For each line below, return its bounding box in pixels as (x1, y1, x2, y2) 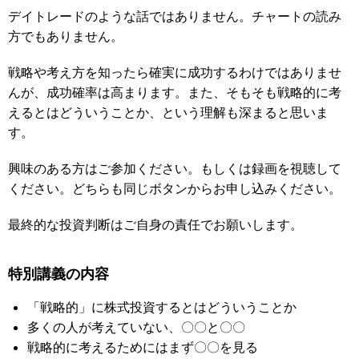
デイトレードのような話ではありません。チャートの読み (8, 8, 341, 25)
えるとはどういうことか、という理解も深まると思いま (8, 104, 329, 121)
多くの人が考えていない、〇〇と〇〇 (27, 319, 246, 336)
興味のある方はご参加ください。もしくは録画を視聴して (8, 160, 341, 177)
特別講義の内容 (8, 265, 109, 283)
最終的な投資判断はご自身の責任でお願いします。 (8, 216, 303, 233)
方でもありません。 (8, 28, 123, 45)
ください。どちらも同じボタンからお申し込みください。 (8, 180, 341, 197)
